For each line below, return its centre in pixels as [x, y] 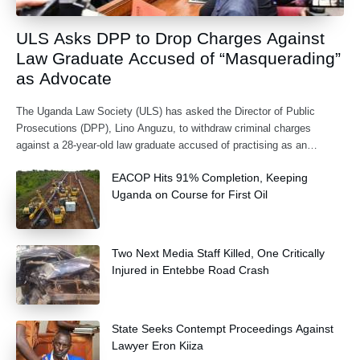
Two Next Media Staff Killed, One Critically [218, 254]
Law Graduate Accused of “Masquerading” [178, 59]
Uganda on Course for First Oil [190, 195]
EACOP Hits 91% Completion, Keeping [210, 178]
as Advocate [64, 79]
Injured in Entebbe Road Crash [190, 270]
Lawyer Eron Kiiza [157, 346]
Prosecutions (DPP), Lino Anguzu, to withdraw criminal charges [164, 129]
